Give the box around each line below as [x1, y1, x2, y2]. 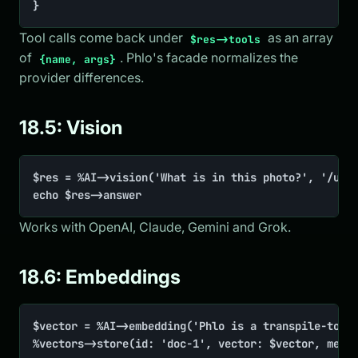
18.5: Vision [19, 116, 122, 140]
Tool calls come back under [19, 30, 186, 46]
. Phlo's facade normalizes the [120, 50, 299, 66]
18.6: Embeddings [19, 265, 181, 288]
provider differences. [19, 70, 144, 86]
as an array [265, 30, 334, 46]
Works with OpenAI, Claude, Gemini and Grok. [19, 218, 291, 235]
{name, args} [39, 52, 117, 66]
